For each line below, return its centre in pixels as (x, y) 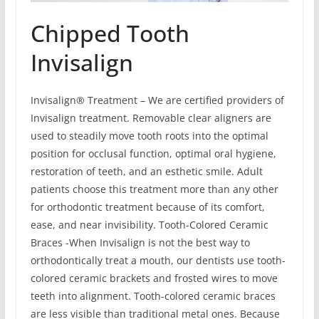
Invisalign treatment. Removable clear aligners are (151, 117)
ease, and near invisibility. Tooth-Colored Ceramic (149, 224)
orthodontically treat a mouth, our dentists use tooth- (158, 260)
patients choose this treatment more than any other (154, 189)
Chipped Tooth (110, 33)
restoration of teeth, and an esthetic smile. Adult (146, 171)
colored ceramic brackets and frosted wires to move (154, 278)
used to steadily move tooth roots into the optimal (149, 135)
